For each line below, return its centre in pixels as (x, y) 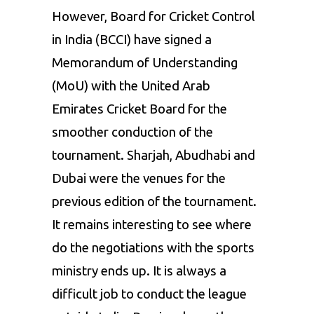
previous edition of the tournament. (154, 202)
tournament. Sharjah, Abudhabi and (153, 156)
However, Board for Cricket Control (153, 17)
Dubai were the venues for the (139, 179)
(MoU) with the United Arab (131, 86)
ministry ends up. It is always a (139, 271)
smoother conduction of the (132, 132)
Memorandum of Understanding (145, 63)
